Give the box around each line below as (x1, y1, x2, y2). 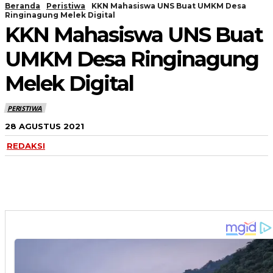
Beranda (5, 1, 40, 10)
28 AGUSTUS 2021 (5, 121, 84, 131)
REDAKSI (7, 141, 45, 151)
